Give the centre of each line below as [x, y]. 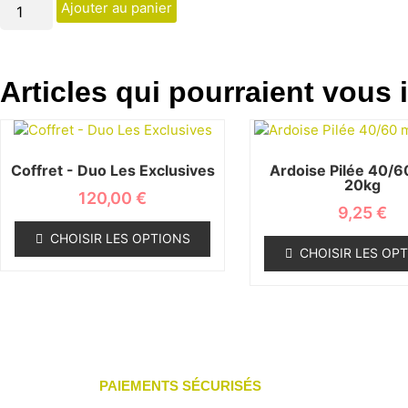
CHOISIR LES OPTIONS [120, 238]
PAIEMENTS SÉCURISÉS [181, 386]
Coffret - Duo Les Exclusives [112, 170]
